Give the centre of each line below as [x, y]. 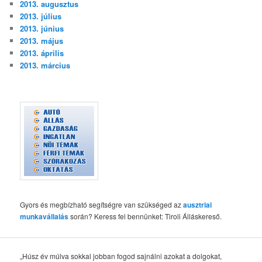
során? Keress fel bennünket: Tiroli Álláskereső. [145, 216]
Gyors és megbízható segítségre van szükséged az [102, 204]
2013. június [42, 28]
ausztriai [198, 204]
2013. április [42, 53]
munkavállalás [44, 216]
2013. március [45, 65]
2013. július [41, 16]
